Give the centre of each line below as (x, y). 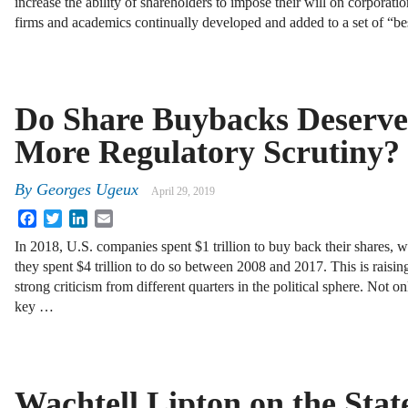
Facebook (65, 217)
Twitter (82, 217)
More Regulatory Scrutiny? (207, 152)
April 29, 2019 (183, 192)
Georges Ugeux (87, 190)
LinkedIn (114, 217)
